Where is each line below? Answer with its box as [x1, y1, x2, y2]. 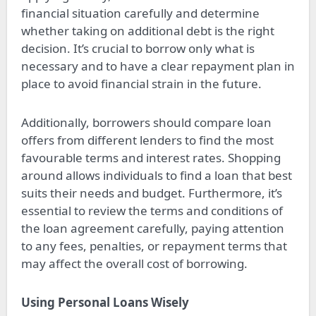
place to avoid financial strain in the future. [20, 75, 262, 92]
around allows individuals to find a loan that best [20, 166, 292, 183]
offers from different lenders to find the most [20, 131, 274, 148]
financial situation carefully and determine [20, 4, 260, 21]
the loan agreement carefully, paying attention [20, 219, 284, 236]
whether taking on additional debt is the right [20, 22, 274, 39]
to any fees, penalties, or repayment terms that [20, 237, 287, 254]
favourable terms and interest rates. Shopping [20, 149, 281, 166]
